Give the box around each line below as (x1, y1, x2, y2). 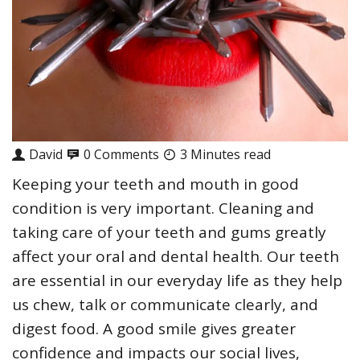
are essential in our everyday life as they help (12, 269, 342, 291)
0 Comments (84, 145, 159, 163)
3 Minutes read (180, 145, 271, 163)
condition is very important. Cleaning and (12, 197, 314, 219)
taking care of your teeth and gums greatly (12, 221, 326, 243)
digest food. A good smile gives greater (12, 317, 296, 339)
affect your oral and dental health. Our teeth (12, 245, 339, 267)
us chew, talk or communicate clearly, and (12, 293, 318, 315)
